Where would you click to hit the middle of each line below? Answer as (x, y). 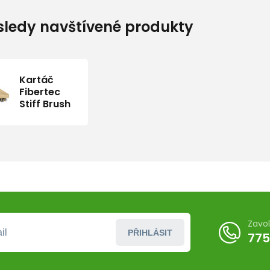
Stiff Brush (45, 104)
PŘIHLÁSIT (150, 232)
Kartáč (36, 80)
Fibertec (40, 92)
